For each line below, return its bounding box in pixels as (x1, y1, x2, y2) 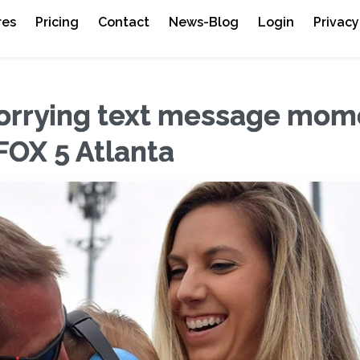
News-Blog (169, 14, 239, 30)
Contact (98, 14, 150, 30)
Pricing (35, 14, 80, 30)
